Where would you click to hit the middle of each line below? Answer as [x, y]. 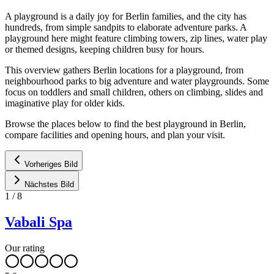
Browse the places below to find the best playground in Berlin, [125, 124]
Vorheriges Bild [51, 164]
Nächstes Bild [49, 184]
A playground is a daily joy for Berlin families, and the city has [126, 16]
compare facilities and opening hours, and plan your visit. [115, 135]
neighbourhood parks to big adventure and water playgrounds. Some [137, 81]
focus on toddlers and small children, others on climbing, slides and [134, 92]
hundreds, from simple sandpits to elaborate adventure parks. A [126, 27]
